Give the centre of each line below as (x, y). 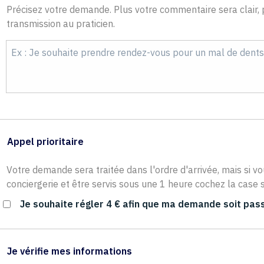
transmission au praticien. (61, 23)
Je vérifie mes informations (69, 251)
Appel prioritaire (45, 141)
